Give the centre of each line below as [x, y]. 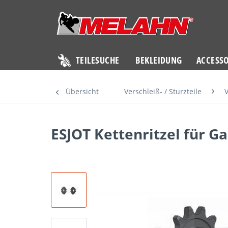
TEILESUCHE [98, 60]
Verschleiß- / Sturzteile [163, 91]
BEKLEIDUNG [159, 60]
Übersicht [82, 91]
